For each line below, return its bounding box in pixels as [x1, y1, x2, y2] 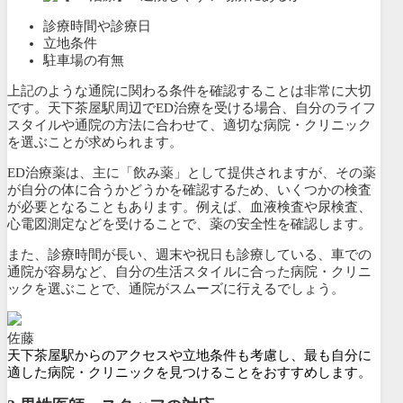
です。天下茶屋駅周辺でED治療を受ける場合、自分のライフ [7, 101, 376, 116]
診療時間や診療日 [43, 19, 151, 34]
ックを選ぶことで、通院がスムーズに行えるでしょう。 [7, 282, 345, 297]
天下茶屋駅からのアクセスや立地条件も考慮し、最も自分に [7, 348, 372, 363]
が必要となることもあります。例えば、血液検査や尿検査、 [7, 200, 372, 215]
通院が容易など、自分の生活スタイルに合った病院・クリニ [7, 264, 372, 280]
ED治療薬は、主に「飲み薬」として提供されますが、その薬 [7, 166, 376, 181]
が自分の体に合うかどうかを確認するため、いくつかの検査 [7, 183, 372, 198]
